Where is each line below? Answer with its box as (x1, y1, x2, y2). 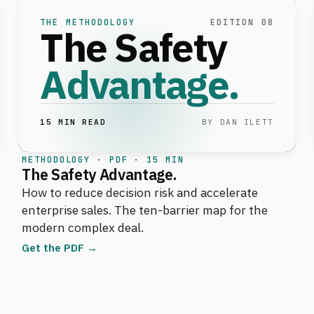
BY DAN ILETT (201, 116, 274, 127)
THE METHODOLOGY (40, 16, 136, 27)
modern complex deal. (22, 219, 144, 235)
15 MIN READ (40, 116, 107, 127)
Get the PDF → (22, 240, 98, 254)
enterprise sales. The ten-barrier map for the (22, 201, 268, 218)
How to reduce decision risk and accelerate (22, 184, 259, 200)
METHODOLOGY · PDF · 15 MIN (22, 153, 184, 165)
